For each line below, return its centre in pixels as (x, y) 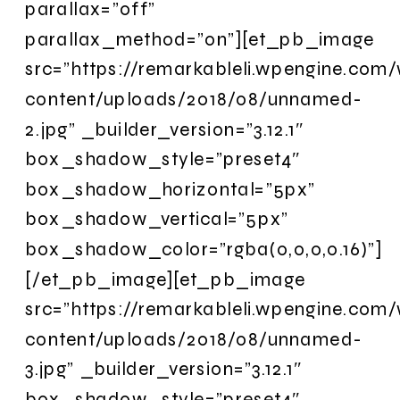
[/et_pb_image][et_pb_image (166, 279)
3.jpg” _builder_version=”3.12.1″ (164, 369)
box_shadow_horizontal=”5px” (171, 188)
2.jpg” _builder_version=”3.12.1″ (165, 129)
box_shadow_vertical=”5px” (157, 219)
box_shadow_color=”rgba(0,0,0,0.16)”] (204, 249)
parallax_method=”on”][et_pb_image (200, 38)
